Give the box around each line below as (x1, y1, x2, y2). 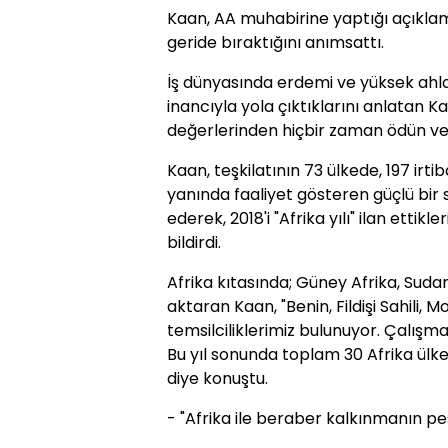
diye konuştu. (167, 367, 268, 391)
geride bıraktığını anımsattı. (167, 31, 384, 55)
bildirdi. (167, 231, 221, 255)
